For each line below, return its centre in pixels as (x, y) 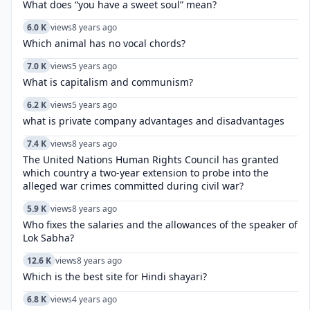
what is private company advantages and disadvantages (154, 121)
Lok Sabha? (48, 238)
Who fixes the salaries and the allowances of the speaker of (160, 225)
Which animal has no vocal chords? (104, 43)
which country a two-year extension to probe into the (146, 173)
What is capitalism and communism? (108, 82)
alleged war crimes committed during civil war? (133, 186)
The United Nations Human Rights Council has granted (151, 159)
